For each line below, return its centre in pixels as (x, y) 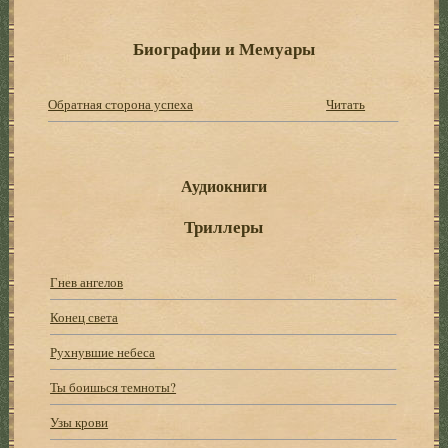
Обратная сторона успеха (121, 103)
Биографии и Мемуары (223, 48)
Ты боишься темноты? (113, 386)
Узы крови (79, 421)
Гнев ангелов (87, 281)
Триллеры (224, 226)
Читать (346, 103)
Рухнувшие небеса (103, 351)
